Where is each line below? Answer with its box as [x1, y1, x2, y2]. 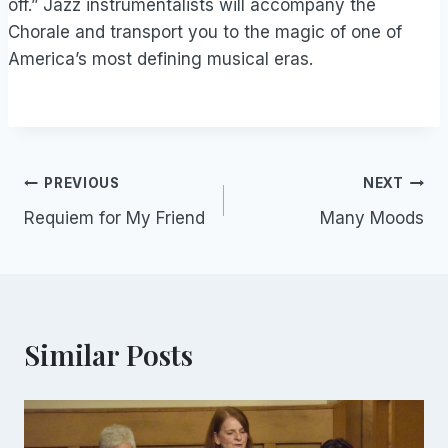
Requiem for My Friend [24, 207, 205, 228]
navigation [23, 212, 160, 250]
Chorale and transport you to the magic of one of [8, 21, 402, 42]
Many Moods [320, 207, 424, 228]
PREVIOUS [44, 175, 120, 192]
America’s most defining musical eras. [8, 48, 313, 69]
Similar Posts [24, 335, 193, 373]
